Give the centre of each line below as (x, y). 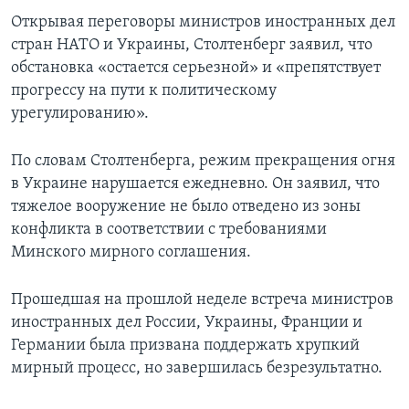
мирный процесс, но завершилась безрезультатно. (197, 369)
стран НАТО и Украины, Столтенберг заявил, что (192, 46)
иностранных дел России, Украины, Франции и (187, 323)
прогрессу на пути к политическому (144, 91)
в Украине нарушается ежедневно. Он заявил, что (195, 184)
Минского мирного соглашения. (131, 253)
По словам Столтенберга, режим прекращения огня (203, 162)
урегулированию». (80, 114)
